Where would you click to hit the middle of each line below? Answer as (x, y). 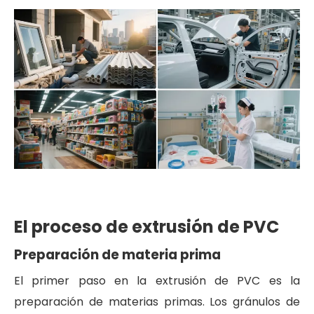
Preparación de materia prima (117, 254)
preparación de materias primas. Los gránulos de (157, 301)
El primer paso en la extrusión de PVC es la (157, 280)
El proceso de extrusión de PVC (146, 226)
